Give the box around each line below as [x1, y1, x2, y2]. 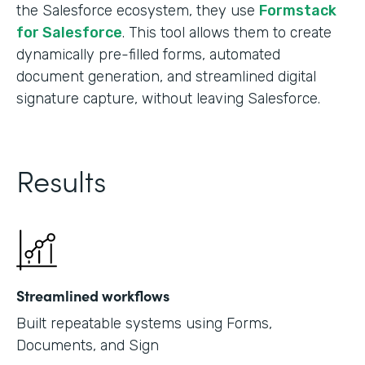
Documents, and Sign [16, 336, 159, 355]
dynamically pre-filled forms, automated [16, 46, 280, 64]
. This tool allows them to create [122, 24, 332, 42]
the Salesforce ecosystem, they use [16, 2, 259, 20]
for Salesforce [16, 24, 122, 42]
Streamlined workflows [16, 285, 169, 306]
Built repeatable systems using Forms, [16, 314, 272, 333]
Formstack [259, 2, 336, 20]
